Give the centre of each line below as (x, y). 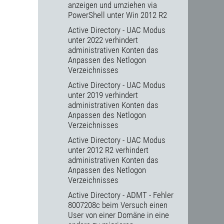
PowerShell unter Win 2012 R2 (117, 15)
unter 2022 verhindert (103, 40)
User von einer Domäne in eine (118, 215)
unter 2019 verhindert (103, 95)
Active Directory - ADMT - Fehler (121, 195)
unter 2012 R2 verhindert (108, 150)
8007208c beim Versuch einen (118, 205)
